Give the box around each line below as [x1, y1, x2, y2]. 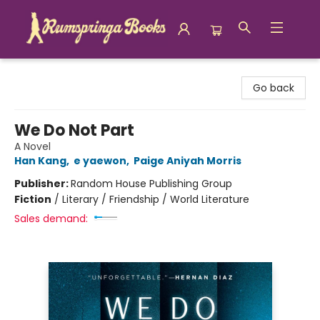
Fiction [14, 192, 51, 206]
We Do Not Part [14, 119, 134, 141]
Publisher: [14, 176, 71, 191]
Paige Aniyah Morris [134, 154, 241, 168]
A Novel [14, 139, 51, 154]
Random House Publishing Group [71, 176, 232, 191]
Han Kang [14, 154, 66, 168]
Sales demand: [14, 211, 88, 226]
